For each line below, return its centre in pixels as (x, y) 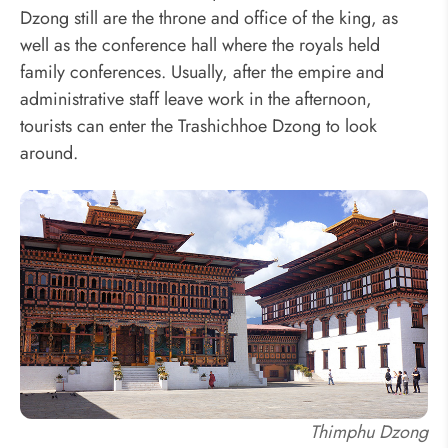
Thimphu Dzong (369, 432)
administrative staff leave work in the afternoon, (196, 99)
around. (49, 153)
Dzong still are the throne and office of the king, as (209, 18)
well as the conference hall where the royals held (200, 45)
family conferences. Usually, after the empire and (202, 72)
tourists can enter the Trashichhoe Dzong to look (198, 126)
